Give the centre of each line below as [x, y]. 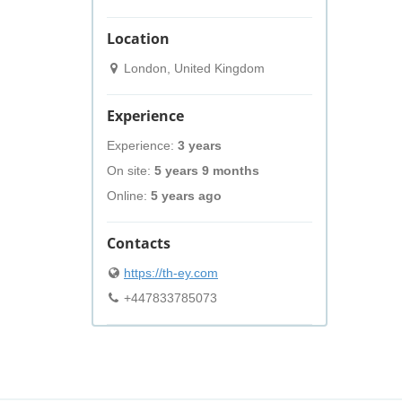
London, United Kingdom [192, 68]
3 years [200, 145]
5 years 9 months [207, 170]
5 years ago [186, 196]
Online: [129, 196]
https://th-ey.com [171, 273]
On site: [131, 170]
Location [138, 39]
